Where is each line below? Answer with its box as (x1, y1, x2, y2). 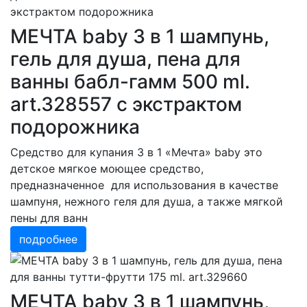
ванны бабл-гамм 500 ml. (10, 70, 250, 93)
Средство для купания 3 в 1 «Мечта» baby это (10, 145, 262, 159)
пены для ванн (10, 211, 88, 225)
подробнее (19, 232, 77, 246)
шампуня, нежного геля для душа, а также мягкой (10, 195, 283, 208)
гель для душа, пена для (10, 47, 241, 71)
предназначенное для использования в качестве (10, 178, 278, 192)
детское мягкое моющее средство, (10, 162, 204, 175)
